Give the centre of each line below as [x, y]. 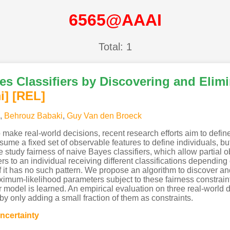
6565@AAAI [115, 20]
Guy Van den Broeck [104, 116]
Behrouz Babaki [33, 116]
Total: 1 [115, 46]
